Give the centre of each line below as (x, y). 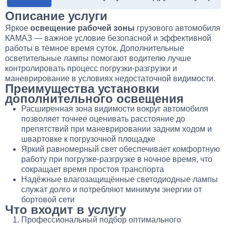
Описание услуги (56, 16)
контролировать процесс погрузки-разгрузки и (91, 69)
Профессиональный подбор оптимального (101, 220)
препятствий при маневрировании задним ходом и (117, 129)
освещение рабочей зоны (82, 28)
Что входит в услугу (66, 210)
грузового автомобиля (178, 28)
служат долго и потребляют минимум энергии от (111, 190)
